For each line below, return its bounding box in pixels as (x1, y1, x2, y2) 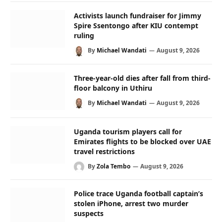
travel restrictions (74, 146, 135, 156)
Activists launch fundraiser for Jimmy (74, 11, 201, 21)
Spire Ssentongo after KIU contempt (74, 21, 198, 31)
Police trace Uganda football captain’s (74, 188, 203, 198)
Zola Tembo (97, 162, 130, 170)
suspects (74, 208, 104, 218)
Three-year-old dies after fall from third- (74, 73, 211, 83)
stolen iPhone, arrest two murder (74, 198, 188, 208)
